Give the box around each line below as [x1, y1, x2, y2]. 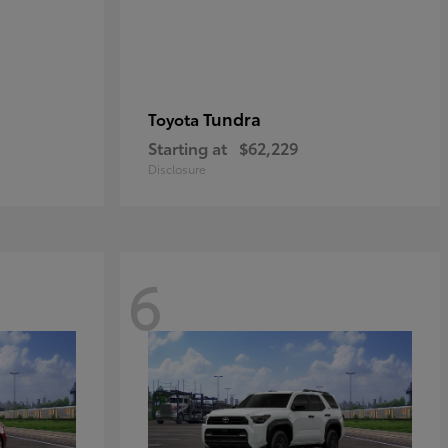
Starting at [148, 136, 227, 159]
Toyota [148, 107, 203, 130]
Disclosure [148, 160, 206, 177]
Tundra [203, 106, 261, 130]
